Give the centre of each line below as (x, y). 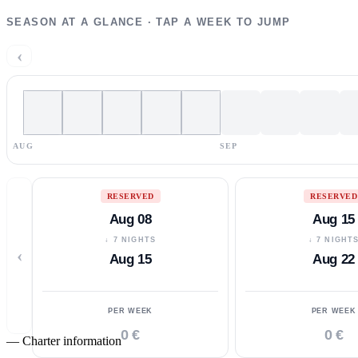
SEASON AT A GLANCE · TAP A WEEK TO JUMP (149, 22)
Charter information (72, 340)
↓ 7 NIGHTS (131, 239)
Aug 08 (130, 219)
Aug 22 (334, 259)
